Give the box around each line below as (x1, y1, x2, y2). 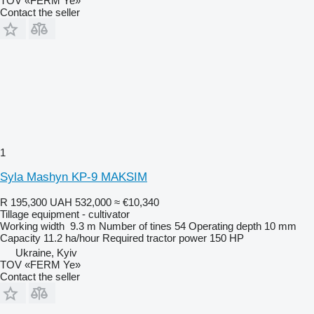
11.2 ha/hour (43, 231, 100, 244)
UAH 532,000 (50, 196, 111, 208)
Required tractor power (102, 231, 207, 244)
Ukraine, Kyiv (15, 246, 77, 259)
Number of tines (99, 219, 172, 232)
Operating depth (189, 219, 261, 232)
